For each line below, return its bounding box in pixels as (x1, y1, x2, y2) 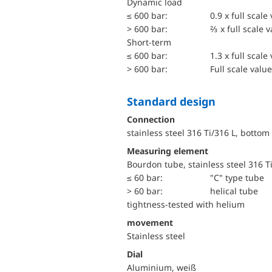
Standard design (133, 94, 216, 109)
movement (127, 217, 173, 228)
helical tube (209, 185, 258, 197)
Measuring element (127, 145, 208, 157)
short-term (132, 36, 171, 48)
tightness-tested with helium (127, 199, 245, 210)
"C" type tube (209, 172, 264, 183)
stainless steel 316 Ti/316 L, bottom (127, 127, 270, 138)
